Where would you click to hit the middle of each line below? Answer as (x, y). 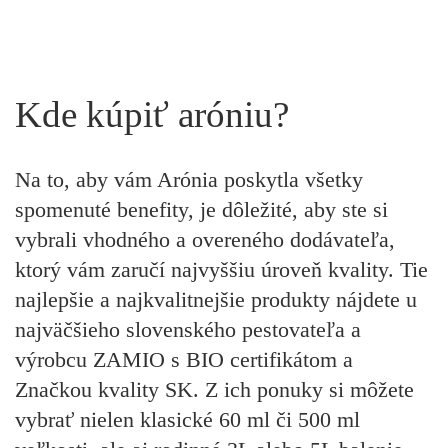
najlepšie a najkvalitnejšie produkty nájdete (210, 299)
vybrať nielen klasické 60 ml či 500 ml (187, 419)
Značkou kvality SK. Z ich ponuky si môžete (214, 389)
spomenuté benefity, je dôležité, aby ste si (201, 209)
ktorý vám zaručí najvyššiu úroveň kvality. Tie (221, 269)
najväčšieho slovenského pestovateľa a (188, 329)
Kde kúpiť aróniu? (152, 114)
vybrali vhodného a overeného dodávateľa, (205, 239)
